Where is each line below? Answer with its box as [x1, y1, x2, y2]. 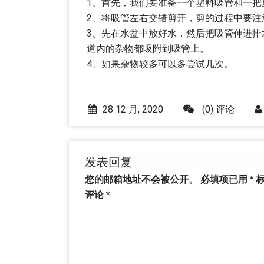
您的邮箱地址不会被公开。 [85, 174, 198, 185]
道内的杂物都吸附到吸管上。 [87, 43, 209, 55]
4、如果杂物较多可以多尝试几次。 [87, 58, 233, 70]
